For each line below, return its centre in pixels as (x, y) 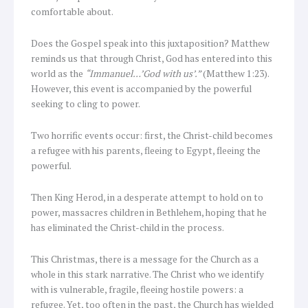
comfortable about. (72, 12)
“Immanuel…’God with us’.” (143, 74)
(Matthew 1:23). (235, 74)
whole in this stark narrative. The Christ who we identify (147, 275)
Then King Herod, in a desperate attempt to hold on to (147, 198)
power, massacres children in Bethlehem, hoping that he (149, 213)
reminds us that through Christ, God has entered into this (152, 59)
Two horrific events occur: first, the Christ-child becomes (152, 136)
